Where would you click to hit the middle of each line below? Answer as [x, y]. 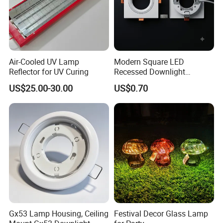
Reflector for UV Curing [49, 71]
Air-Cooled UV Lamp [44, 61]
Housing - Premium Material [163, 81]
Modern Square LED [149, 61]
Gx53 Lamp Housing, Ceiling [59, 213]
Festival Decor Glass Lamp [161, 213]
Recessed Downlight [149, 71]
